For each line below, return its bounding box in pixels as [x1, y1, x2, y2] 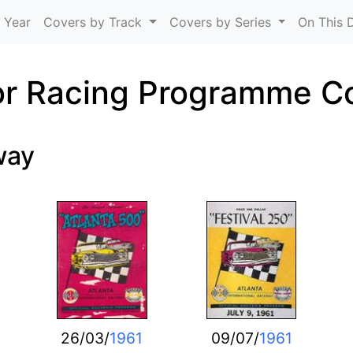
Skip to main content [176, 2, 301, 17]
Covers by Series [169, 14, 275, 30]
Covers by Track [43, 14, 146, 30]
